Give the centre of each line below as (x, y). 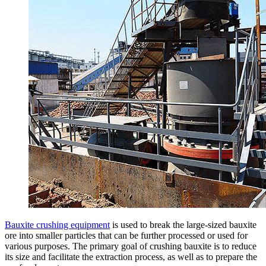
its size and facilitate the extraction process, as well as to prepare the (131, 256)
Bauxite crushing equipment (57, 224)
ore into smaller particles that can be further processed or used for (126, 235)
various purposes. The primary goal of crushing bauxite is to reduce (131, 246)
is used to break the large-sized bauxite (183, 224)
